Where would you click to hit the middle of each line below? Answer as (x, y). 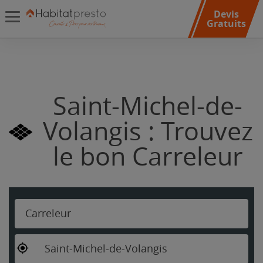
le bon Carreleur (148, 157)
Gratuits (226, 23)
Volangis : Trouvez (148, 132)
